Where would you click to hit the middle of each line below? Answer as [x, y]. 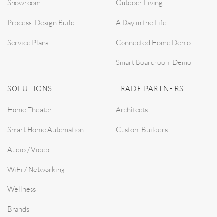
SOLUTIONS [30, 88]
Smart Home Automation [46, 130]
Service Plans [28, 42]
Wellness [22, 189]
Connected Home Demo [153, 42]
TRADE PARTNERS [150, 88]
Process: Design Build [41, 23]
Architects [132, 110]
